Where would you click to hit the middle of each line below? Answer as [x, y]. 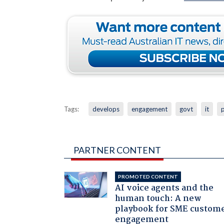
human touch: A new [158, 198]
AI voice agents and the [164, 188]
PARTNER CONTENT [117, 150]
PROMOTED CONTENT [148, 176]
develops [106, 109]
